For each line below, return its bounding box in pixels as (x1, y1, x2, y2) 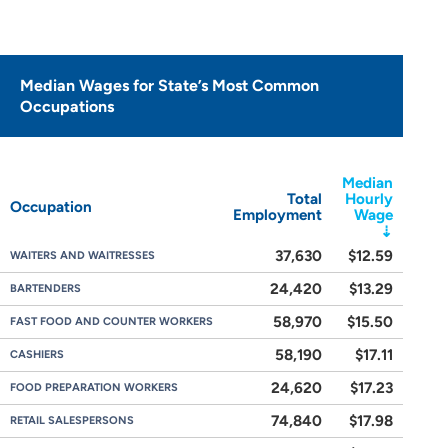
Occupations (20, 97, 114, 116)
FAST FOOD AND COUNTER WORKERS (10, 315, 213, 328)
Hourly (345, 190, 393, 208)
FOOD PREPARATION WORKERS (10, 381, 178, 394)
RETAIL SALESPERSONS (10, 414, 134, 427)
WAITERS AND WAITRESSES (10, 249, 155, 262)
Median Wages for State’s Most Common (20, 76, 319, 95)
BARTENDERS (10, 282, 81, 295)
